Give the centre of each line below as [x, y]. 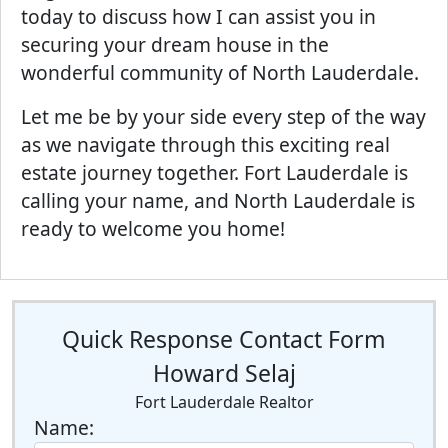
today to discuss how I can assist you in [198, 16]
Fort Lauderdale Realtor [224, 402]
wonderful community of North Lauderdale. [220, 72]
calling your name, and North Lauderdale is [218, 200]
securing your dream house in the [175, 44]
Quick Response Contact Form [224, 339]
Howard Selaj [224, 373]
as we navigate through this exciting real [205, 144]
